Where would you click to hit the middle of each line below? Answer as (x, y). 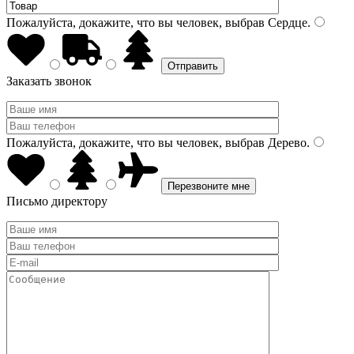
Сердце (286, 23)
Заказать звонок (49, 81)
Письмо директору (57, 201)
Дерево (286, 143)
